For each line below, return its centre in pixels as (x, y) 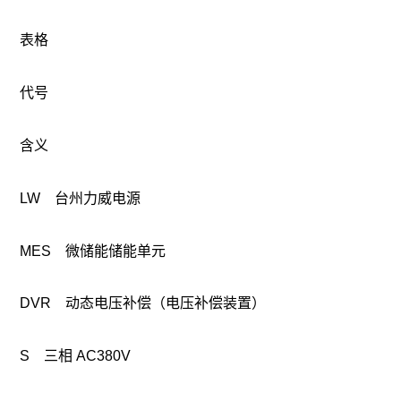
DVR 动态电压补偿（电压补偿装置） (150, 303)
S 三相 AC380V (82, 356)
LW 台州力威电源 (87, 198)
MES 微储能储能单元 (100, 251)
